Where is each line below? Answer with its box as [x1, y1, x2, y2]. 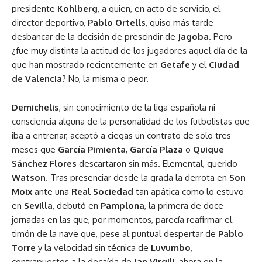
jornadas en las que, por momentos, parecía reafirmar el [12, 214, 232, 225]
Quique [193, 144, 224, 155]
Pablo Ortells [88, 17, 146, 28]
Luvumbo [151, 242, 191, 253]
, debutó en [53, 200, 101, 211]
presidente [12, 3, 57, 14]
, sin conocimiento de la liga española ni [59, 102, 215, 113]
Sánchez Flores [12, 158, 77, 169]
